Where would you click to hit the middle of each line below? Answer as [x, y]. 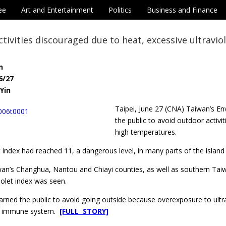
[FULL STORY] [84, 211]
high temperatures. [146, 132]
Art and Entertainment [57, 10]
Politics [120, 10]
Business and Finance [182, 10]
